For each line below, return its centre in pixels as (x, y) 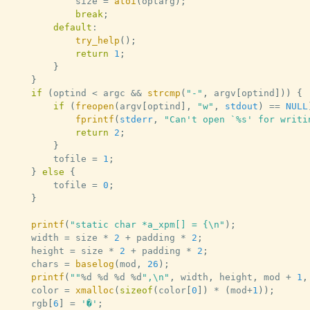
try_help (97, 40)
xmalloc (94, 290)
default (72, 27)
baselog (94, 264)
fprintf (94, 119)
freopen (94, 106)
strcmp (164, 93)
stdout (241, 106)
